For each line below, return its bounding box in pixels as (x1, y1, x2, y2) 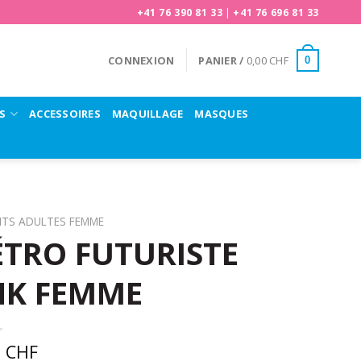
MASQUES (194, 106, 249, 121)
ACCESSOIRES (29, 106, 101, 121)
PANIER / (198, 53, 247, 68)
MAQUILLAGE (111, 106, 184, 121)
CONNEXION (108, 53, 175, 68)
